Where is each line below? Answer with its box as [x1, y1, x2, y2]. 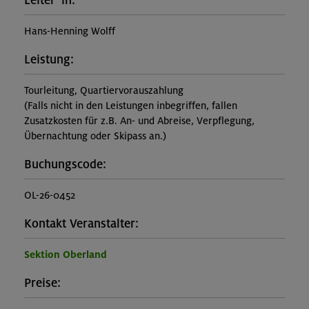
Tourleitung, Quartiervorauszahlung [24, 84, 183, 97]
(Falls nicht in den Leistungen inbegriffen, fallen [24, 99, 237, 112]
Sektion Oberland [24, 248, 107, 261]
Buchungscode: [24, 157, 106, 172]
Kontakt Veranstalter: [24, 217, 139, 232]
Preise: [24, 276, 61, 291]
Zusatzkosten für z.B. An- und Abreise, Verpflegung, [24, 114, 255, 128]
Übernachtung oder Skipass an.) [24, 130, 166, 143]
